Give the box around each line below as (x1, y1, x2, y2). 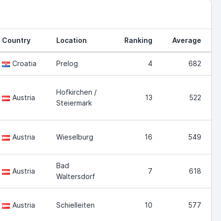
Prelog (56, 59, 78, 68)
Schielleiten (56, 200, 95, 209)
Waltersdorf (56, 172, 95, 181)
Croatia (12, 59, 37, 68)
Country (2, 36, 31, 44)
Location (56, 36, 87, 44)
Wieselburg (56, 132, 93, 141)
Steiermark (56, 98, 92, 107)
